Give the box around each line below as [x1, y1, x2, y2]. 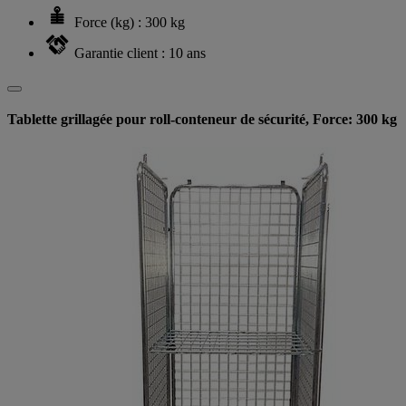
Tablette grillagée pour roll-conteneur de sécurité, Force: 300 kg [7, 111, 397, 127]
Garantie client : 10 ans [74, 44, 206, 61]
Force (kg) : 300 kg [74, 14, 185, 30]
